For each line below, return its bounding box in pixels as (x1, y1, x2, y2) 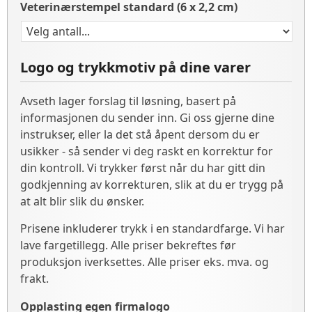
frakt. (20, 271, 49, 286)
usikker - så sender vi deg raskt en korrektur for (20, 143, 273, 159)
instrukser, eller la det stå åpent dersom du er (20, 127, 260, 142)
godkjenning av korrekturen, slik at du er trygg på (20, 177, 283, 192)
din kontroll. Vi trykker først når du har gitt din (20, 160, 265, 175)
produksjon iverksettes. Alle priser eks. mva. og (20, 254, 269, 270)
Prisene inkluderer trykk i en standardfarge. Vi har (20, 221, 285, 236)
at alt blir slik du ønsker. (20, 194, 144, 209)
